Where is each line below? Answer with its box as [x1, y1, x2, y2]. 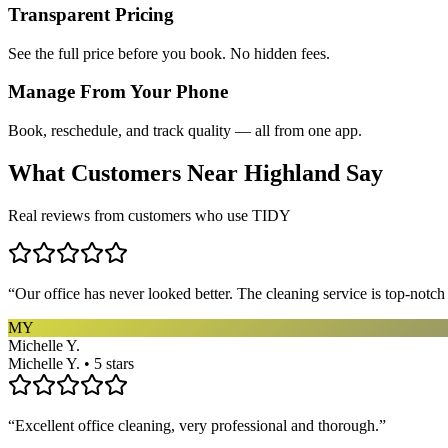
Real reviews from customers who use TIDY [8, 206, 291, 224]
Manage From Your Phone [8, 81, 228, 103]
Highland [244, 160, 340, 187]
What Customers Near [8, 160, 244, 187]
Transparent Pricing [8, 3, 174, 25]
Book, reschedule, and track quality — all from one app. [8, 122, 362, 140]
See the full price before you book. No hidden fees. [8, 44, 330, 62]
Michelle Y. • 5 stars [8, 354, 134, 372]
